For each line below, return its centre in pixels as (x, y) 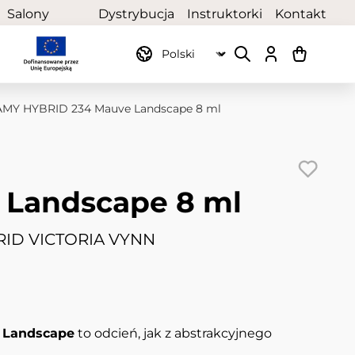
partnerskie (44, 33)
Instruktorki (224, 14)
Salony (29, 14)
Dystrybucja (136, 14)
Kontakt (300, 14)
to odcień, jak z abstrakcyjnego (173, 334)
